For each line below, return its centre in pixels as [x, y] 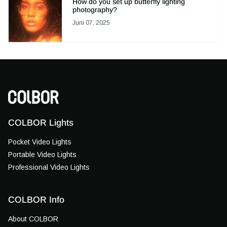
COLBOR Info [36, 200]
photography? [94, 10]
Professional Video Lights [49, 167]
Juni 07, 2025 [91, 23]
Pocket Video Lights [40, 142]
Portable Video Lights [42, 155]
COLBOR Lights [41, 123]
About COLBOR [33, 219]
